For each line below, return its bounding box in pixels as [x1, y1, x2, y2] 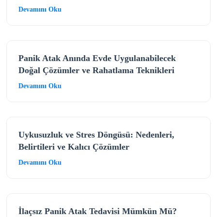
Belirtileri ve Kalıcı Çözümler [18, 141, 129, 152]
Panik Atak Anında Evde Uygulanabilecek [18, 53, 176, 63]
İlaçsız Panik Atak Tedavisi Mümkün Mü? [18, 206, 177, 216]
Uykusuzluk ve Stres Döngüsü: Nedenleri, [18, 129, 174, 139]
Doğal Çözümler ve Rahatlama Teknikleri [18, 65, 174, 75]
